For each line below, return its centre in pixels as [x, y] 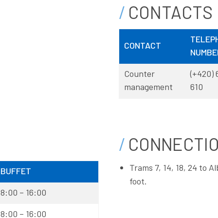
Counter [139, 73]
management [148, 87]
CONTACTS [170, 12]
